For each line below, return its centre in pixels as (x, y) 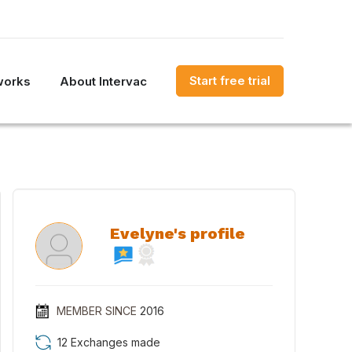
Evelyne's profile (178, 233)
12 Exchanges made (109, 342)
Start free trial (230, 81)
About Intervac (103, 81)
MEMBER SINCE (96, 311)
